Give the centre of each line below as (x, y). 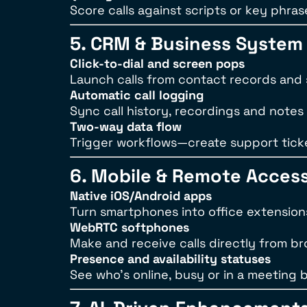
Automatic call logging (137, 95)
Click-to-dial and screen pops (157, 63)
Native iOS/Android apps (141, 196)
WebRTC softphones (130, 227)
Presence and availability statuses (170, 259)
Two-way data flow (126, 126)
